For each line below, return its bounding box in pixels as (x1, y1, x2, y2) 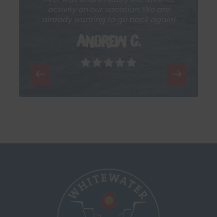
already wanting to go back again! (42, 14, 175, 25)
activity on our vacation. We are (47, 3, 170, 15)
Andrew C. (77, 31, 140, 50)
